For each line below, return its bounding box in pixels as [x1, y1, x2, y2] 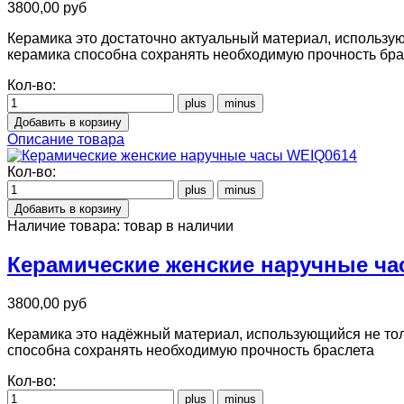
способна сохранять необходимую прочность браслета [7, 343, 374, 359]
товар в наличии [124, 218, 234, 234]
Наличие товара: [7, 218, 124, 234]
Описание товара [7, 132, 124, 148]
